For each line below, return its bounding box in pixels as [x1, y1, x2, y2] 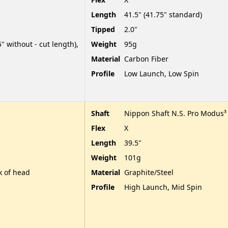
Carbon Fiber [124, 53, 168, 64]
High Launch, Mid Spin [124, 182, 202, 192]
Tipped [91, 24, 115, 34]
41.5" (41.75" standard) [124, 9, 202, 19]
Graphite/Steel [124, 167, 174, 177]
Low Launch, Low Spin [124, 68, 199, 78]
